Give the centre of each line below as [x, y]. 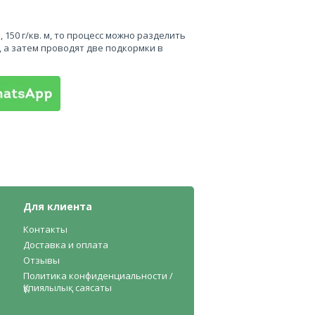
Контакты [46, 229]
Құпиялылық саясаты [68, 288]
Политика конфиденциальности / [98, 276]
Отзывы [42, 260]
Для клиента [58, 206]
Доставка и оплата [66, 245]
